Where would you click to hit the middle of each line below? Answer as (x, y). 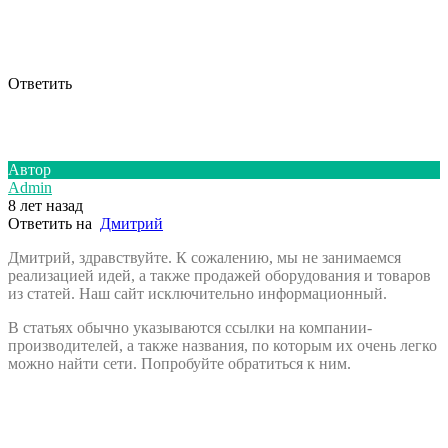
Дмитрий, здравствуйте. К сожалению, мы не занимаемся (204, 257)
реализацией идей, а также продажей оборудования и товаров (219, 275)
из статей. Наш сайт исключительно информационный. (197, 293)
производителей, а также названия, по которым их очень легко (222, 345)
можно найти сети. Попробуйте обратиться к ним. (179, 363)
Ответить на (54, 223)
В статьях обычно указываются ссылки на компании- (190, 327)
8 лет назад (45, 205)
